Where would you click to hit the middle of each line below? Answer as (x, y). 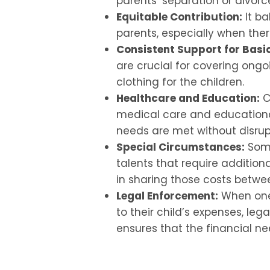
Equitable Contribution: (179, 17)
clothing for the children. (180, 82)
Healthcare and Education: (188, 99)
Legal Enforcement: (167, 196)
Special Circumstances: (180, 147)
